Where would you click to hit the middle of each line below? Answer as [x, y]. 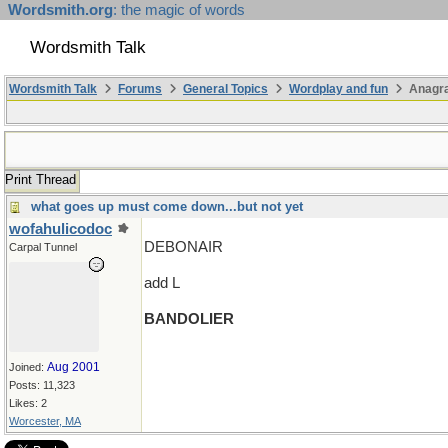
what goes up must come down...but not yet [167, 206]
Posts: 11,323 [42, 385]
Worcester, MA [45, 421]
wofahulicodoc [60, 229]
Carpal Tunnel [43, 247]
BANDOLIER [189, 319]
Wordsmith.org [60, 10]
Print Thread [40, 179]
